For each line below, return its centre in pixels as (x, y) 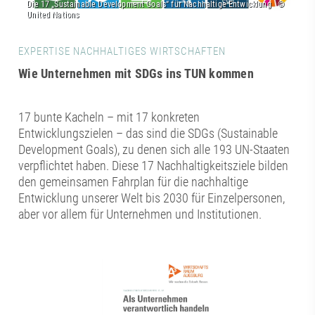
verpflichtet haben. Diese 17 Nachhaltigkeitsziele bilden (154, 166)
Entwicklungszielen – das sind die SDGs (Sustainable (148, 134)
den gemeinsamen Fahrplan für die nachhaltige (134, 182)
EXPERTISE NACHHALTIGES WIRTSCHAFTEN (122, 52)
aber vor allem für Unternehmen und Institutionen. (140, 214)
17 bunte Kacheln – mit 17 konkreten (109, 117)
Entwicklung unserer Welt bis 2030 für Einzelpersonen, (152, 198)
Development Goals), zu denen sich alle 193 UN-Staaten (154, 150)
